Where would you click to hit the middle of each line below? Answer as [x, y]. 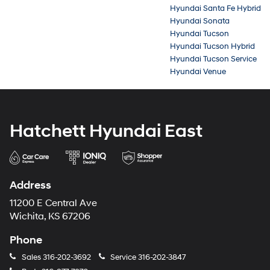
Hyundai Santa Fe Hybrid [215, 8]
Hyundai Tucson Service [213, 59]
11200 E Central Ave [53, 203]
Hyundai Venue [198, 71]
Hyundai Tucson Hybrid [212, 46]
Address [30, 185]
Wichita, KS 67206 [50, 216]
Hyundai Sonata [200, 21]
